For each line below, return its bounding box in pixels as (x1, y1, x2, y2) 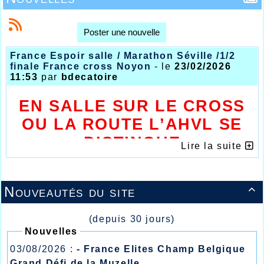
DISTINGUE (83, 133, 181, 151)
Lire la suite (181, 140, 245, 151)
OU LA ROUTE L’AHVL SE (22, 115, 242, 133)
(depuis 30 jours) (88, 213, 176, 224)
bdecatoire (61, 71, 118, 82)
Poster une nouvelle (83, 27, 160, 37)
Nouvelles (24, 226, 78, 236)
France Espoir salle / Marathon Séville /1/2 (9, 50, 236, 61)
